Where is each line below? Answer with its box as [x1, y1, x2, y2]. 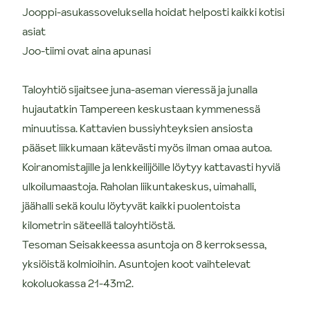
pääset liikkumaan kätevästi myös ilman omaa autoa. [22, 139, 272, 155]
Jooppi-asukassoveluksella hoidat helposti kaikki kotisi [22, 3, 284, 19]
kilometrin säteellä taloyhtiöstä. [22, 217, 175, 232]
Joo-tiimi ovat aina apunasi [22, 42, 151, 58]
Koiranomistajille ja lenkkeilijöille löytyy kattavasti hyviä [22, 158, 280, 174]
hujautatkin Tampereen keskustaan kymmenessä [22, 100, 260, 116]
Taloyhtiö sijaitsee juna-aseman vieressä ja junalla [22, 81, 257, 97]
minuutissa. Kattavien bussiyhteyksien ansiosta [22, 120, 253, 136]
